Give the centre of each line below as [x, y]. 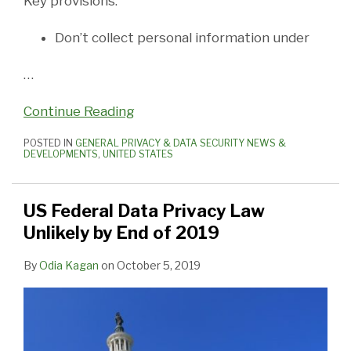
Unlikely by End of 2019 [121, 232]
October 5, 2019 [159, 265]
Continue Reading [79, 111]
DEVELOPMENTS [61, 154]
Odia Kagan [69, 265]
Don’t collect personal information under [182, 37]
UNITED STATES [138, 154]
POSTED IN [49, 143]
